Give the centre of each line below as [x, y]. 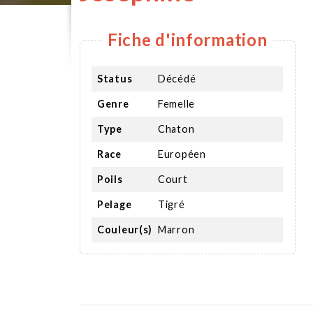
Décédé [177, 78]
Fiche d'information [188, 39]
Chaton [176, 129]
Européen [182, 154]
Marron [176, 229]
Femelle [176, 103]
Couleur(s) [125, 229]
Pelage [115, 204]
